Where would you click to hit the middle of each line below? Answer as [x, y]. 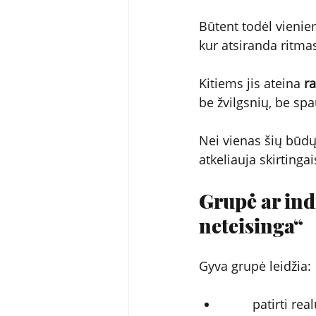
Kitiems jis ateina [251, 83]
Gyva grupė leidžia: [255, 266]
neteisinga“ [251, 225]
